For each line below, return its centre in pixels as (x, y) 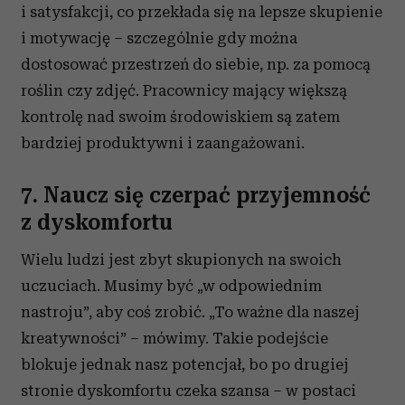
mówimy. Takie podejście (235, 338)
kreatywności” (75, 338)
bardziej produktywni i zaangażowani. (163, 143)
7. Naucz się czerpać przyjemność (196, 195)
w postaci (321, 391)
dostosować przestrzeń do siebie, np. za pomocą (196, 64)
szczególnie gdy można (212, 38)
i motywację (67, 38)
